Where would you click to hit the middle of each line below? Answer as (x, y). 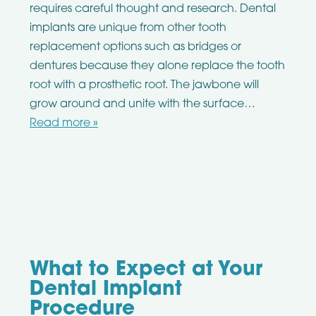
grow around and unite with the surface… (142, 105)
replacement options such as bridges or (135, 48)
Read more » (63, 124)
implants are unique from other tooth (128, 29)
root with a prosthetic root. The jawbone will (144, 86)
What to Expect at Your (146, 271)
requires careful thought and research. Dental (152, 10)
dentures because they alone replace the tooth (157, 67)
